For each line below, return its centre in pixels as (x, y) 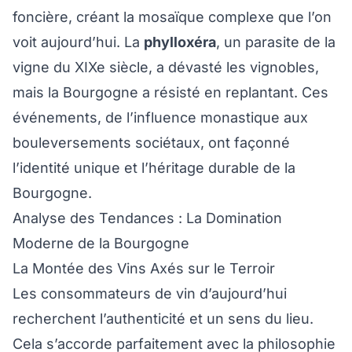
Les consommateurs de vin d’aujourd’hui (150, 294)
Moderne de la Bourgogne (101, 244)
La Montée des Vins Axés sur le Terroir (144, 269)
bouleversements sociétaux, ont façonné (151, 143)
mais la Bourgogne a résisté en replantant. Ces (170, 93)
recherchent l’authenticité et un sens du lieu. (163, 319)
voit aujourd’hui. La (78, 42)
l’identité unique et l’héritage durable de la (154, 168)
